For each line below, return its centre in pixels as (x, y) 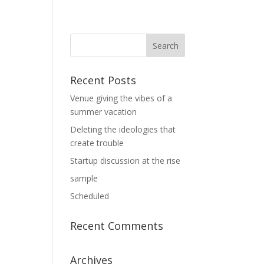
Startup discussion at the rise (126, 161)
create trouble (97, 143)
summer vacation (104, 112)
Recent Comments (117, 226)
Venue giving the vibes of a (121, 98)
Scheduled (90, 196)
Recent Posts (103, 80)
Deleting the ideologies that (123, 129)
